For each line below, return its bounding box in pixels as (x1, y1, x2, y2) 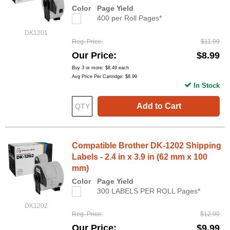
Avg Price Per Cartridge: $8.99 (72, 73, 137, 79)
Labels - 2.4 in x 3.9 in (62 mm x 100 (72, 152, 207, 161)
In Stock (194, 81, 220, 89)
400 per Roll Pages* (97, 14, 162, 23)
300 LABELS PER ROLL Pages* (97, 186, 200, 195)
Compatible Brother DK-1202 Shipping (72, 141, 221, 150)
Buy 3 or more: (72, 65, 105, 70)
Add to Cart (136, 101, 181, 110)
